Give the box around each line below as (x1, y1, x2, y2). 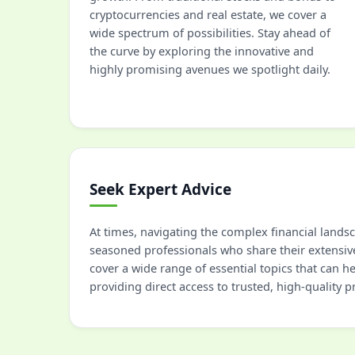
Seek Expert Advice (90, 179, 231, 200)
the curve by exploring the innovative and (90, 43, 314, 59)
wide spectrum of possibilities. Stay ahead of (90, 25, 330, 40)
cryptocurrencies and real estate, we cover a (90, 6, 326, 22)
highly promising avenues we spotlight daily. (90, 61, 330, 77)
